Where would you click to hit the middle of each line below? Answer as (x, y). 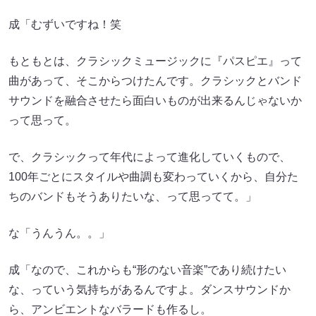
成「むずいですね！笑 (65, 24)
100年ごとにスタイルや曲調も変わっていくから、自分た (153, 177)
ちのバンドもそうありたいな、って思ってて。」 (133, 196)
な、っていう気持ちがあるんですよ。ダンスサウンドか (150, 290)
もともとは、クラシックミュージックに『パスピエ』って (155, 61)
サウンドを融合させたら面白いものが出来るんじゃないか (155, 101)
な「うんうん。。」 (59, 233)
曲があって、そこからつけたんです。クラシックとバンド (155, 81)
